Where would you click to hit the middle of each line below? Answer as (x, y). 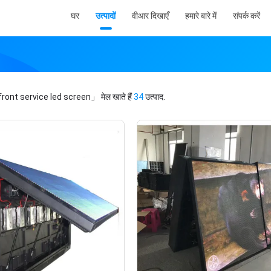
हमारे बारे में (201, 16)
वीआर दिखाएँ (150, 16)
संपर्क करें (247, 16)
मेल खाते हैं (116, 97)
